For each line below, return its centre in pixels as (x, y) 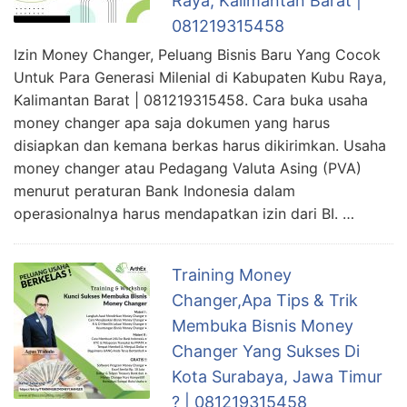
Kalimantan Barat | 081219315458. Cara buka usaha (191, 99)
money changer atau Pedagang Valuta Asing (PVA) (188, 168)
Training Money (232, 274)
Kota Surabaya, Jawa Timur (277, 376)
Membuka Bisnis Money (263, 325)
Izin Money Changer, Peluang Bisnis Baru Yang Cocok (197, 54)
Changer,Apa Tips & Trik (265, 300)
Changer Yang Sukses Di (266, 351)
